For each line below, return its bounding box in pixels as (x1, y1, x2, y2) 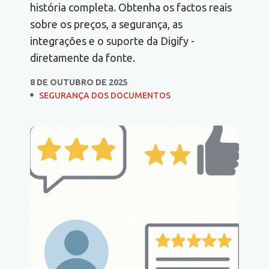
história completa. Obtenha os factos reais (30, 1, 232, 14)
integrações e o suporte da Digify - (30, 35, 195, 47)
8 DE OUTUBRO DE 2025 (30, 77, 128, 88)
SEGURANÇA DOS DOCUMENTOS (39, 91, 171, 101)
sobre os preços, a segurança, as (30, 18, 183, 31)
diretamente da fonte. (30, 52, 135, 64)
